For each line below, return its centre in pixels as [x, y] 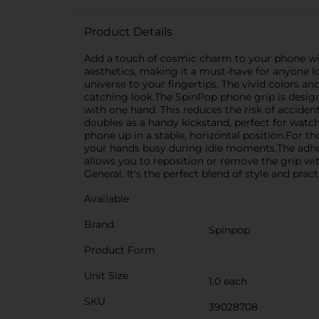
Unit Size [106, 276]
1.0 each [228, 281]
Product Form [120, 250]
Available [106, 199]
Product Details [128, 32]
